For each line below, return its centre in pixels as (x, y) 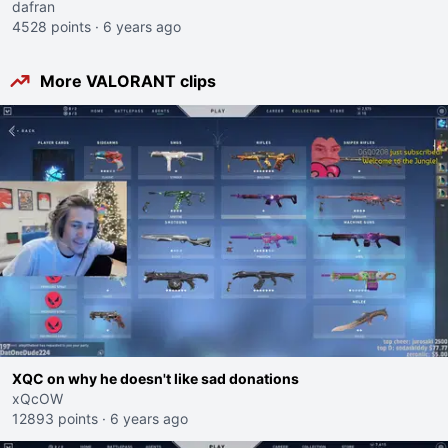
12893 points (55, 418)
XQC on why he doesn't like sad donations (155, 378)
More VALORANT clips (128, 81)
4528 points (51, 26)
